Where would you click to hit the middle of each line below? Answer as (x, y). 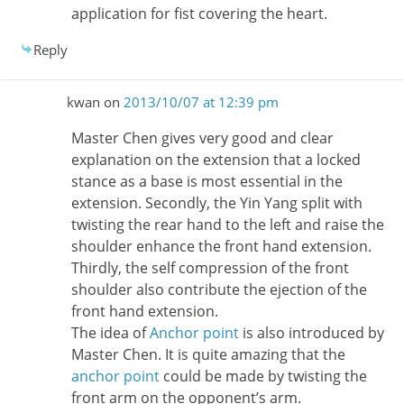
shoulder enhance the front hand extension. (221, 247)
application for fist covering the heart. (199, 13)
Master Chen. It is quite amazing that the (208, 355)
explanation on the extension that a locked (216, 160)
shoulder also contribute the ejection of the (219, 290)
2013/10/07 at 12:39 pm (201, 102)
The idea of (110, 333)
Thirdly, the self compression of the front (210, 268)
